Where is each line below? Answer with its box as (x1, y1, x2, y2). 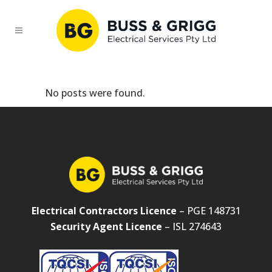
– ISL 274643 (162, 219, 222, 233)
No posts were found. (45, 86, 145, 100)
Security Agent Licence (50, 219, 162, 233)
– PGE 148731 (176, 203, 241, 217)
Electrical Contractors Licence (31, 203, 177, 217)
